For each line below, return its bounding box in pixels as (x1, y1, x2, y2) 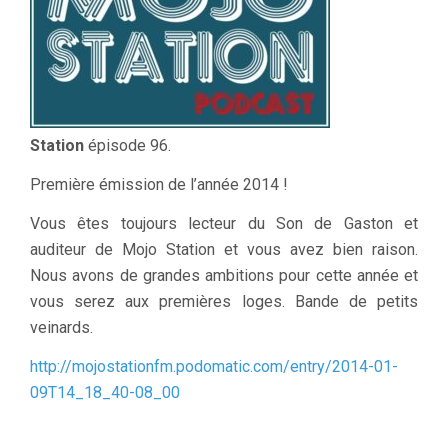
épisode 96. (84, 135, 171, 155)
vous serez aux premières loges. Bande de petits (30, 291, 418, 311)
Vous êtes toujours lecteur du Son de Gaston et (30, 213, 418, 233)
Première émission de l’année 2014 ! (30, 174, 288, 194)
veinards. (30, 317, 93, 337)
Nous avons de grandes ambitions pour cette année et (30, 265, 418, 285)
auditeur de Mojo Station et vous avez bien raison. (30, 239, 418, 259)
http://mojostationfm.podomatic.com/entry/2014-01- (30, 356, 398, 376)
